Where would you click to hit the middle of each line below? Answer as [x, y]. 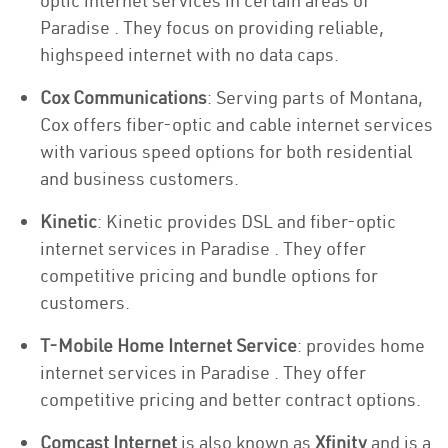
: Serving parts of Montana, [315, 97]
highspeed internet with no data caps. [189, 54]
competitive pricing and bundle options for [209, 275]
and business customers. [139, 178]
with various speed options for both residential [226, 151]
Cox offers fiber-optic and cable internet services [236, 124]
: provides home [361, 345]
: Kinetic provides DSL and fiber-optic [246, 221]
